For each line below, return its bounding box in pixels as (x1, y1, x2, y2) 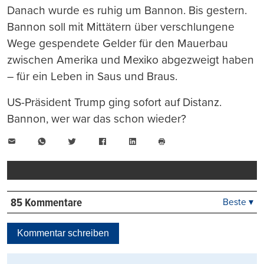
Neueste (172, 214, 211, 227)
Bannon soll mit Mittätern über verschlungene (7, 20, 235, 34)
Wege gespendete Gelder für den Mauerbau (7, 37, 228, 51)
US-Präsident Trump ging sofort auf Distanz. (7, 95, 222, 110)
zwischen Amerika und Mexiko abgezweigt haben (7, 53, 254, 67)
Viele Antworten (172, 229, 245, 242)
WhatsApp (46, 135, 89, 147)
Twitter (76, 135, 105, 147)
